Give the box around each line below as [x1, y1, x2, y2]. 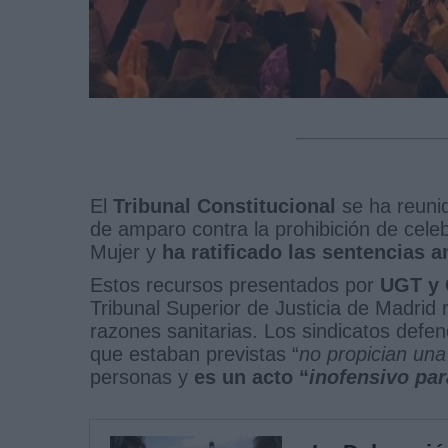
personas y [90, 365, 194, 388]
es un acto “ [194, 365, 309, 388]
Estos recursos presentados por [90, 273, 380, 296]
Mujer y [90, 240, 162, 263]
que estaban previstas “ [90, 342, 299, 365]
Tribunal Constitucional [113, 194, 336, 217]
